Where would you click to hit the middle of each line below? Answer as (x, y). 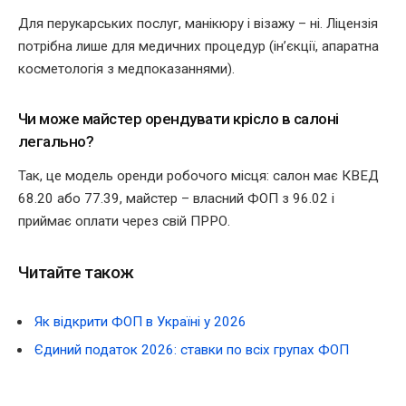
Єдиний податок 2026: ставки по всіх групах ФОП (192, 350)
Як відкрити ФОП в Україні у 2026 (140, 321)
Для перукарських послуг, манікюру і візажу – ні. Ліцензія (198, 23)
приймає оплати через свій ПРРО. (124, 221)
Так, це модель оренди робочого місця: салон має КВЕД (198, 175)
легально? (56, 142)
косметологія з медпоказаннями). (126, 68)
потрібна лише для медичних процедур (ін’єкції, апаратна (198, 46)
